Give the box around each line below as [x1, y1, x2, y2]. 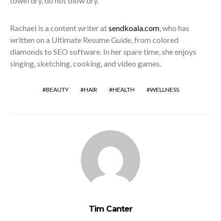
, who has [159, 23, 189, 33]
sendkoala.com [109, 23, 159, 33]
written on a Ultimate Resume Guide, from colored [10, 35, 179, 45]
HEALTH [112, 86, 135, 94]
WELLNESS [149, 86, 179, 94]
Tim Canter [88, 204, 133, 214]
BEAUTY [45, 86, 69, 94]
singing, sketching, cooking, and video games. [10, 59, 161, 69]
